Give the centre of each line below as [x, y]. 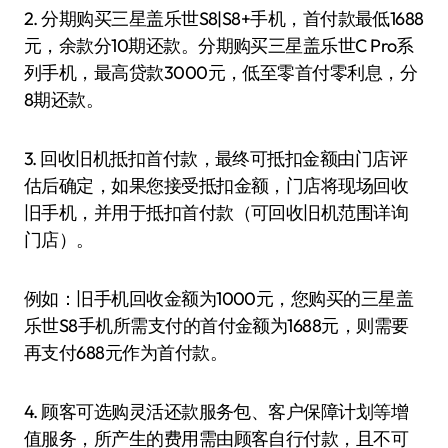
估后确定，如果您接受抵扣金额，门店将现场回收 [216, 185]
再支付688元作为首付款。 [125, 352]
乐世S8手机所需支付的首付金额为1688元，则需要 [216, 325]
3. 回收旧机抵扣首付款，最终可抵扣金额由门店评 [216, 158]
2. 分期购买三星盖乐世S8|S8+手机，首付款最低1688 [224, 18]
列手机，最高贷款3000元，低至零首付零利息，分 [221, 72]
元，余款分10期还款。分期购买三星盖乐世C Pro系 [219, 45]
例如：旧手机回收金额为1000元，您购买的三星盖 [219, 298]
